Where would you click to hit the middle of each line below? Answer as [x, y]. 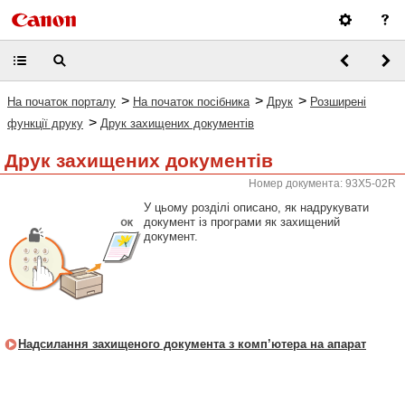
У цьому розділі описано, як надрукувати [256, 207]
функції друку [45, 123]
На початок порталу [61, 102]
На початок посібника [191, 102]
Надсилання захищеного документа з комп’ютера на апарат [192, 344]
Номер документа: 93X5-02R [322, 184]
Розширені [338, 102]
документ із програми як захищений [242, 222]
